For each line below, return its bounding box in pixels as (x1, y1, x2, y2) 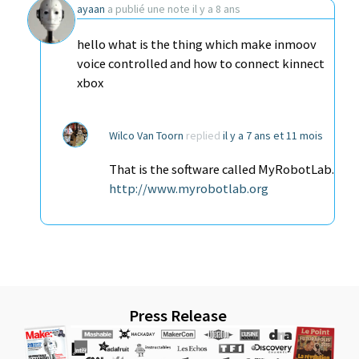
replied (184, 127, 223, 143)
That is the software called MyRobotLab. (109, 160, 334, 178)
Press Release (129, 305, 227, 326)
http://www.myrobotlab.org (109, 179, 268, 197)
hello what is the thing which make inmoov (77, 36, 317, 53)
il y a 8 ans (192, 2, 240, 16)
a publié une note (105, 2, 192, 16)
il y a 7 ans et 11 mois (223, 127, 323, 143)
